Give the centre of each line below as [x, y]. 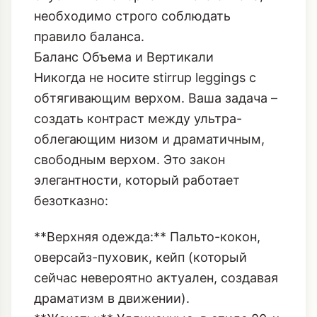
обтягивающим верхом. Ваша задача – [156, 149]
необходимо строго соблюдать [132, 67]
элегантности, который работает [137, 231]
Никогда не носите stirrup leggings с [145, 128]
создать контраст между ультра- [138, 169]
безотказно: [71, 251]
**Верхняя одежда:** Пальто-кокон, [147, 288]
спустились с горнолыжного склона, [149, 46]
